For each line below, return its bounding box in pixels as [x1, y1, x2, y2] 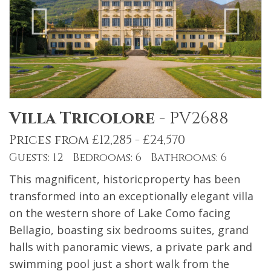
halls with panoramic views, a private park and [9, 240, 252, 255]
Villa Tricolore [9, 108, 155, 130]
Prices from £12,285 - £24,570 [9, 132, 185, 149]
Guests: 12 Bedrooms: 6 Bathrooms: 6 [9, 150, 227, 166]
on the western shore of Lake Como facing [9, 206, 230, 221]
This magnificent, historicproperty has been [9, 172, 240, 187]
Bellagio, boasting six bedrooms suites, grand [9, 223, 249, 238]
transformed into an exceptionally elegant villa [9, 189, 253, 204]
